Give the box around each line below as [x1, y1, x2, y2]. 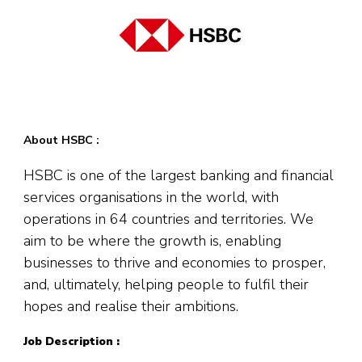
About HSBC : [23, 133, 99, 149]
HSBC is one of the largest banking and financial [23, 166, 334, 186]
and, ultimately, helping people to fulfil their [23, 275, 309, 295]
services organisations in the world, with [23, 187, 279, 208]
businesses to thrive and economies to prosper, [23, 253, 326, 273]
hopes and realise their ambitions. [23, 297, 238, 317]
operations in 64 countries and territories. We [23, 209, 314, 229]
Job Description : [23, 334, 120, 350]
